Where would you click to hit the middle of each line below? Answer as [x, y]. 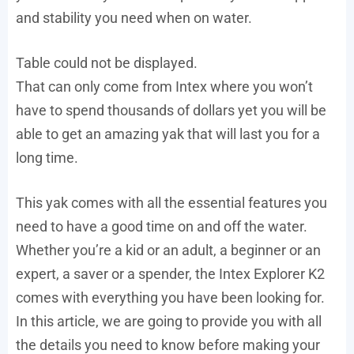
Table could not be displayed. [107, 62]
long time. [47, 157]
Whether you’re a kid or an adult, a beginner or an [168, 250]
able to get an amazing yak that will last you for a [168, 134]
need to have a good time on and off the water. [162, 226]
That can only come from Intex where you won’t [164, 86]
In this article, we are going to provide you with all [169, 321]
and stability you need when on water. [134, 17]
